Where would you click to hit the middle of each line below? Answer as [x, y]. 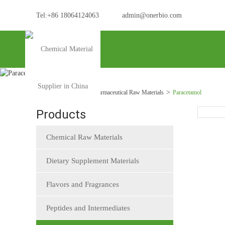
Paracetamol [187, 92]
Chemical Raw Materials [84, 137]
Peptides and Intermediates [88, 208]
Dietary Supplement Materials [93, 160]
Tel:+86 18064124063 [68, 15]
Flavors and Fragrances [83, 184]
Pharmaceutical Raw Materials [128, 92]
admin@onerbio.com [152, 15]
